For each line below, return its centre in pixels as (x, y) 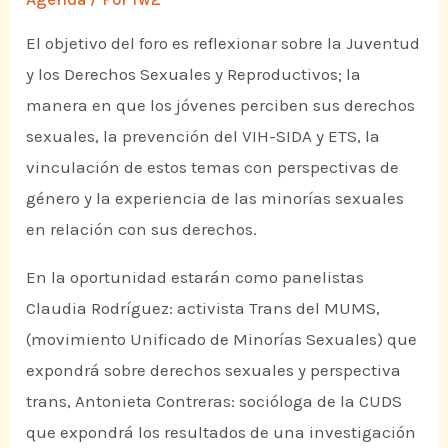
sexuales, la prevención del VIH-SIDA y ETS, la (203, 136)
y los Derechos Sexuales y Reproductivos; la (194, 74)
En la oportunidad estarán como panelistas (195, 277)
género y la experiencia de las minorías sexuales (215, 198)
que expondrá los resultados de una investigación (221, 432)
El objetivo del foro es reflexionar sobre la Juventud (223, 43)
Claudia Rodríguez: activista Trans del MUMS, (203, 308)
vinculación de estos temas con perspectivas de (213, 167)
